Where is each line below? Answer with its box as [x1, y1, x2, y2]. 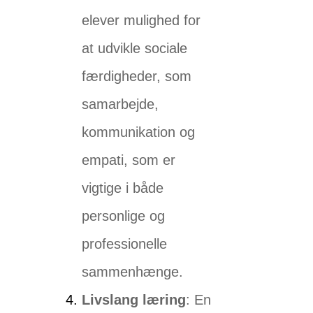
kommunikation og [82, 124, 196, 140]
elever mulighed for [82, 13, 201, 29]
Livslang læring [82, 292, 187, 308]
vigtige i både [82, 180, 164, 196]
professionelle [82, 236, 168, 252]
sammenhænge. [82, 264, 184, 280]
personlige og [82, 208, 166, 224]
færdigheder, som [82, 68, 192, 85]
